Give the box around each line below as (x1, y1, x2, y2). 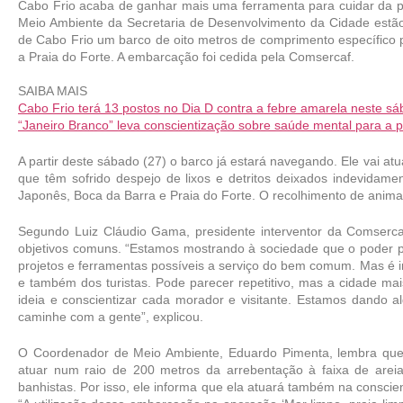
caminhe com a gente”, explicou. (18, 309, 203, 324)
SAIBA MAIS (18, 83, 87, 98)
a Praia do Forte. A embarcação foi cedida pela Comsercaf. (18, 49, 354, 64)
